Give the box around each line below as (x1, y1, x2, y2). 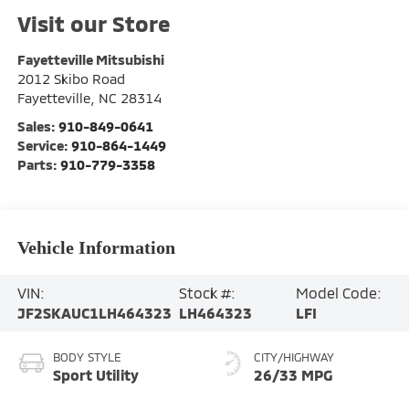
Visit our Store (16, 9, 171, 37)
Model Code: (295, 283, 382, 301)
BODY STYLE (52, 349, 121, 364)
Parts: (16, 155, 60, 173)
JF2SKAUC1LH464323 (16, 303, 172, 321)
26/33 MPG (254, 365, 332, 383)
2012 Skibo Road (16, 69, 125, 87)
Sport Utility (52, 365, 139, 383)
